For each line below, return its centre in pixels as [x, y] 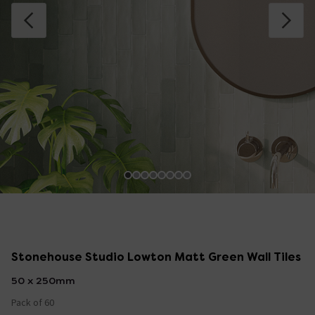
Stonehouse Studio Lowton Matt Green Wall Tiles [156, 257]
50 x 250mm [43, 280]
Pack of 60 [33, 302]
